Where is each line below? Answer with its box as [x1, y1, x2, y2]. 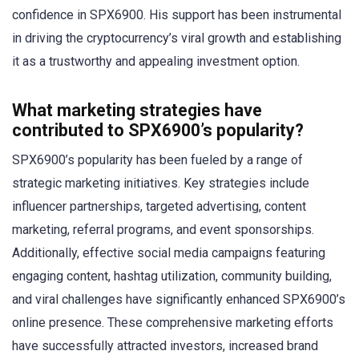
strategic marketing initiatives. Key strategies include [12, 175, 309, 191]
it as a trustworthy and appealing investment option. [12, 54, 300, 70]
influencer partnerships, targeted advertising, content [12, 198, 306, 214]
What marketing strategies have [12, 99, 262, 120]
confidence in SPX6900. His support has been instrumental [12, 7, 341, 23]
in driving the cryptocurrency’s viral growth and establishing [12, 30, 341, 46]
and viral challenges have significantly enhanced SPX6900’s [12, 291, 345, 307]
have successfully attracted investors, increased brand [12, 337, 318, 353]
